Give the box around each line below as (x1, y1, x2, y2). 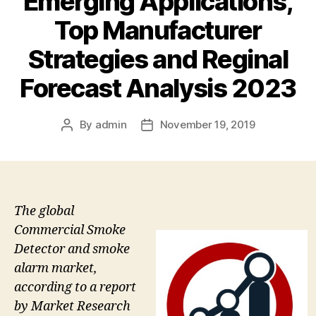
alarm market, (14, 260, 97, 276)
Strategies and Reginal (28, 43, 288, 75)
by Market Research (14, 298, 130, 315)
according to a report (14, 279, 136, 296)
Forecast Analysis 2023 (20, 72, 296, 104)
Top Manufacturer (54, 14, 262, 46)
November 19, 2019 (159, 117, 255, 131)
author (66, 133, 99, 147)
